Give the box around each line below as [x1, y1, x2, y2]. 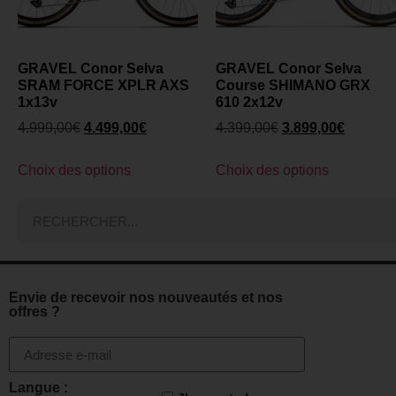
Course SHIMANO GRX [216, 78, 370, 94]
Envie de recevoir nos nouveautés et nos [9, 290, 283, 306]
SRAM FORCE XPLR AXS [18, 78, 189, 94]
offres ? [9, 304, 60, 320]
